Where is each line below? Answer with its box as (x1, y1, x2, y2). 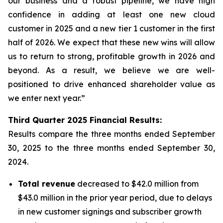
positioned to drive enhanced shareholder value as (8, 79, 215, 89)
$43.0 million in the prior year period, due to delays (18, 193, 212, 203)
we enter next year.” (8, 93, 85, 103)
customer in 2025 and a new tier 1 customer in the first (8, 23, 215, 33)
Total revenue (18, 179, 75, 189)
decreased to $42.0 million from (75, 179, 199, 189)
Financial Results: (87, 115, 162, 125)
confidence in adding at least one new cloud (8, 9, 215, 19)
